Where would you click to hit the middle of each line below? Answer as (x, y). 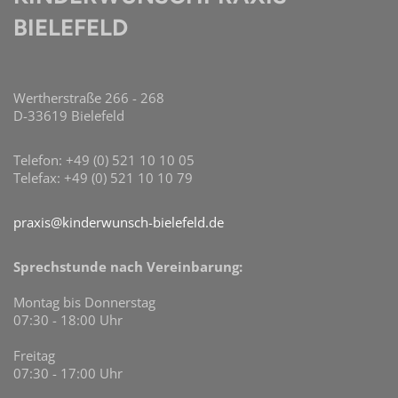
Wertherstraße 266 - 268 (89, 98)
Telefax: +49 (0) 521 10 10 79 (105, 178)
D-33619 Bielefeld (69, 116)
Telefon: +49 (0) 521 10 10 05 (104, 160)
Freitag (34, 356)
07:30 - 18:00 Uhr (68, 320)
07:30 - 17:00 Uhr (68, 374)
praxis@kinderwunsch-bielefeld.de (119, 223)
